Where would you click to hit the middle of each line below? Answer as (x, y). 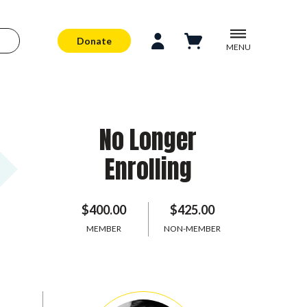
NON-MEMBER (192, 229)
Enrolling (148, 169)
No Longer (148, 140)
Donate (95, 40)
